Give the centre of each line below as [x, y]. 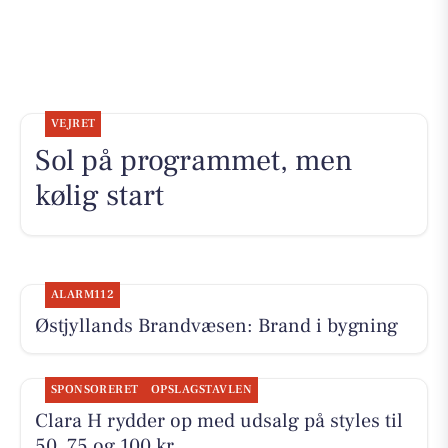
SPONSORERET [94, 389]
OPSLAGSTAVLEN [201, 389]
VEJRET [73, 124]
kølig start [99, 196]
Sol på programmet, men [193, 161]
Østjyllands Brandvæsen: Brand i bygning [216, 326]
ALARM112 [82, 295]
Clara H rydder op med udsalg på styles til [218, 420]
